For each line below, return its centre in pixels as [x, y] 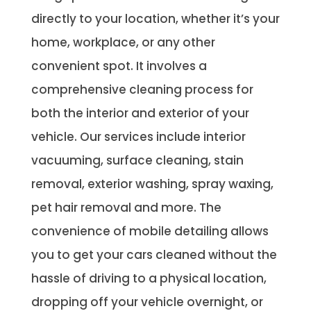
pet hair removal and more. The [126, 207]
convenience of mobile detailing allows [150, 231]
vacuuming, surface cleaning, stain [137, 160]
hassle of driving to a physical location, [149, 278]
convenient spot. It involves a [119, 66]
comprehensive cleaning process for [142, 89]
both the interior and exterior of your [140, 113]
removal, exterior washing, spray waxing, [152, 184]
